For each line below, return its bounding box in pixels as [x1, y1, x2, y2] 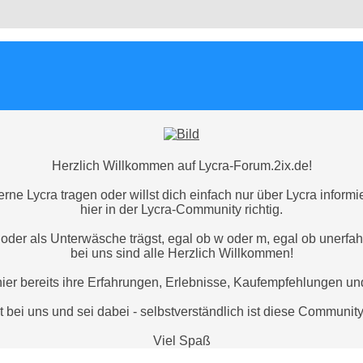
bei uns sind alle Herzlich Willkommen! [70, 246, 293, 261]
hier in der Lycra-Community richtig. [80, 203, 283, 217]
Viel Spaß [152, 334, 211, 348]
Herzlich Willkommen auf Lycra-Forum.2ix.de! [51, 159, 312, 173]
